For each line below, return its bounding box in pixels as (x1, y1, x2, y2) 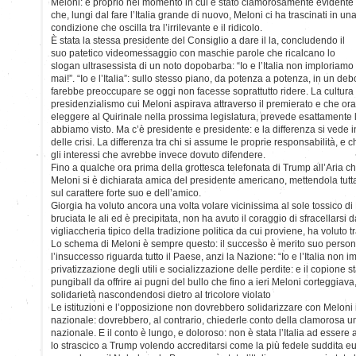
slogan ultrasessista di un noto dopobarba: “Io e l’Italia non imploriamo (51, 60, 354, 72)
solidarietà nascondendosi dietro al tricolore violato (51, 288, 271, 300)
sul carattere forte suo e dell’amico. (51, 187, 201, 199)
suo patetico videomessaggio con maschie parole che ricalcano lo (51, 47, 335, 59)
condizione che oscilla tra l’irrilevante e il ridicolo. (51, 21, 262, 33)
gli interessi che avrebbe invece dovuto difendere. (51, 149, 265, 161)
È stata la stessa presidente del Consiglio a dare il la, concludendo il (51, 34, 345, 46)
